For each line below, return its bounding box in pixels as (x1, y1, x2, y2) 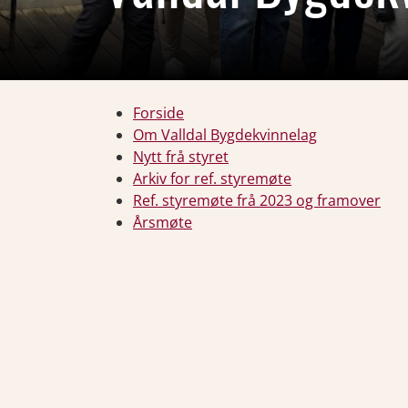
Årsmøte (133, 212, 192, 232)
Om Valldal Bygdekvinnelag (133, 125, 317, 145)
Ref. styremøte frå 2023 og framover (133, 190, 381, 210)
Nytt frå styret (133, 147, 229, 167)
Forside (133, 103, 184, 123)
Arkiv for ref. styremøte (133, 168, 291, 189)
